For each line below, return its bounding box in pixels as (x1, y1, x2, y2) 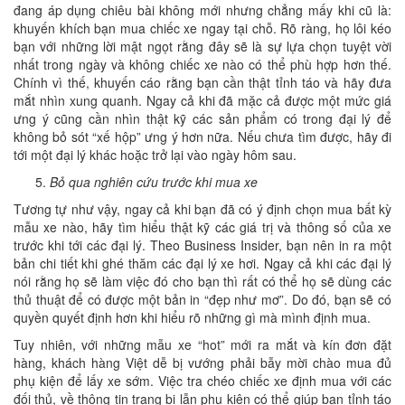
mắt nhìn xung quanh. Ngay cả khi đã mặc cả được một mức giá (14, 91, 391, 110)
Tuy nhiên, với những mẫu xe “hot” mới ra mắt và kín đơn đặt (14, 335, 391, 354)
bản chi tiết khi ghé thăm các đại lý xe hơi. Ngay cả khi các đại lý (14, 254, 391, 273)
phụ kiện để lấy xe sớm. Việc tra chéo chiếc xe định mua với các (14, 372, 391, 391)
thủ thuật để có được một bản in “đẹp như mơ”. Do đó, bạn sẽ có (14, 290, 391, 309)
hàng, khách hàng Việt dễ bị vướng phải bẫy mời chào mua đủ (14, 353, 391, 372)
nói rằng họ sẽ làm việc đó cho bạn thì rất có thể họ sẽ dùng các (14, 272, 391, 291)
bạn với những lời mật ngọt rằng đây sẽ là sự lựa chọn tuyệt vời (14, 37, 391, 56)
